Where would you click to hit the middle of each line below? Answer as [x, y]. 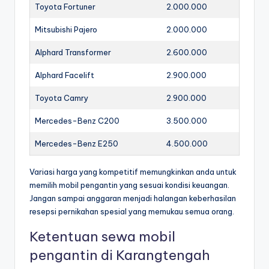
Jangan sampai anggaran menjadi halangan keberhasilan [133, 198]
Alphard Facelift [65, 75]
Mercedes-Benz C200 [77, 120]
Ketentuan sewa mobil [102, 236]
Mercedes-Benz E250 [77, 143]
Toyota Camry [62, 98]
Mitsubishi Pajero [66, 29]
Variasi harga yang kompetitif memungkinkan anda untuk [133, 171]
